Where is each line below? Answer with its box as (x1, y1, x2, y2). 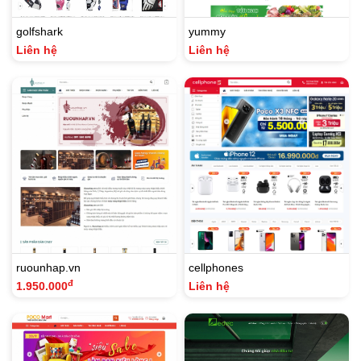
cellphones (189, 261, 243, 275)
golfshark (16, 25, 63, 39)
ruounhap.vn (16, 261, 81, 275)
